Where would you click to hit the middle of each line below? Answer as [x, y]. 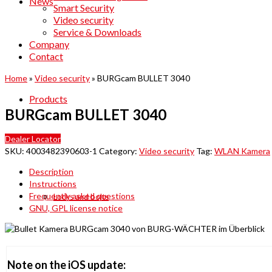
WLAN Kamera [242, 151]
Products [48, 99]
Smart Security [84, 8]
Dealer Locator [33, 139]
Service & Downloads [97, 32]
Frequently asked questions [82, 196]
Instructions [53, 184]
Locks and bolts [81, 197]
